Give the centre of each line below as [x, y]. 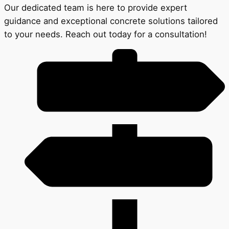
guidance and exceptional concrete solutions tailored [111, 21]
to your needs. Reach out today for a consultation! [106, 34]
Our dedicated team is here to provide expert [96, 7]
